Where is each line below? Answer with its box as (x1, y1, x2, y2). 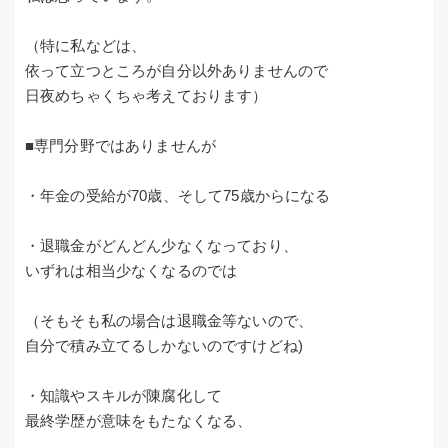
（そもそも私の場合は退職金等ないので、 (25, 312, 314, 330)
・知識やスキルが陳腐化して (25, 387, 223, 405)
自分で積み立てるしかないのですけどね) (25, 337, 304, 355)
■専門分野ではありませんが (25, 137, 217, 155)
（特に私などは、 (25, 37, 147, 55)
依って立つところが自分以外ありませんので (25, 62, 329, 80)
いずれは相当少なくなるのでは (25, 262, 238, 280)
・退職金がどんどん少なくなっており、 (25, 237, 298, 255)
